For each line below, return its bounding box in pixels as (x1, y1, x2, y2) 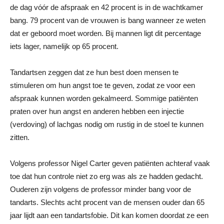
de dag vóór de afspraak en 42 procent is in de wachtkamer (10, 3, 203, 11)
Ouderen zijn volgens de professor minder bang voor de (10, 185, 191, 193)
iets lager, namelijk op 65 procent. (10, 42, 118, 50)
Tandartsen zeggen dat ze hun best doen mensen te (10, 68, 178, 76)
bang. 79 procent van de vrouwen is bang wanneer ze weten (10, 16, 205, 24)
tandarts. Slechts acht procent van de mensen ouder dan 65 (10, 198, 204, 206)
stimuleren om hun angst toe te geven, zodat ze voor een (10, 81, 195, 89)
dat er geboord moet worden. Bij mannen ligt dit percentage (10, 29, 201, 37)
